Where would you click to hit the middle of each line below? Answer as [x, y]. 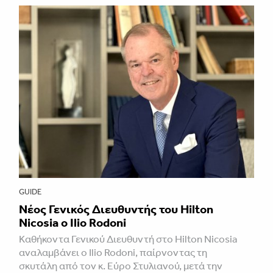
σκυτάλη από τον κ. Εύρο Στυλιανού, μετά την [121, 265]
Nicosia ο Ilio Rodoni [73, 222]
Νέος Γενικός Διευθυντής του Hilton [116, 209]
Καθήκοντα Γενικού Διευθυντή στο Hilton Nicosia [128, 239]
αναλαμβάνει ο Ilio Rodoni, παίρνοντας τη [113, 252]
